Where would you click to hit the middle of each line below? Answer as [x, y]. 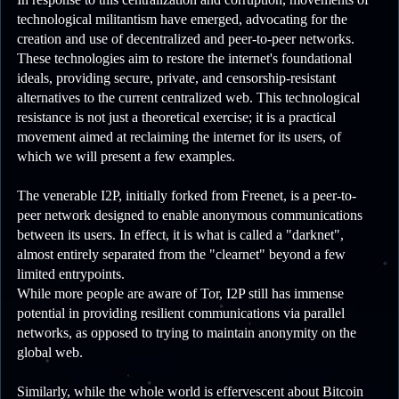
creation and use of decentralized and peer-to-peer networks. [186, 39]
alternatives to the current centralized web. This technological [188, 98]
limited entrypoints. [71, 274]
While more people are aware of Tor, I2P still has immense [180, 294]
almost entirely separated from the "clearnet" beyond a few [181, 255]
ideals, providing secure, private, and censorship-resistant [176, 78]
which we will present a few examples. [126, 157]
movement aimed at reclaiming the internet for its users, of [179, 137]
